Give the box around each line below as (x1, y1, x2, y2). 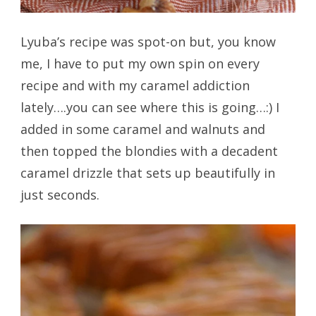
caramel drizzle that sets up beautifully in (20, 164, 275, 181)
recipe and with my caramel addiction (20, 76, 250, 94)
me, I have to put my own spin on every (20, 54, 260, 72)
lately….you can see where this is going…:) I (20, 98, 279, 116)
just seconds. (20, 186, 99, 203)
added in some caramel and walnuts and (20, 120, 265, 138)
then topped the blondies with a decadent (20, 142, 278, 159)
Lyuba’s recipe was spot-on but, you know (20, 32, 276, 50)
